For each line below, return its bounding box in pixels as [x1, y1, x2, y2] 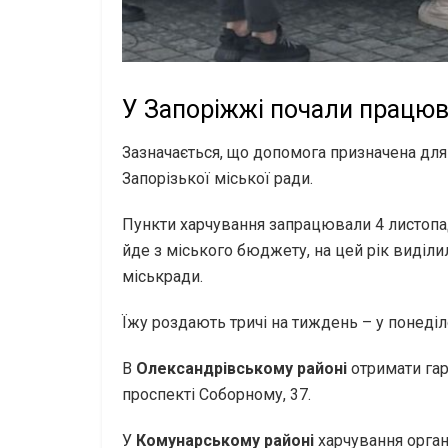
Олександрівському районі [136, 358, 351, 378]
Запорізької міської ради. [122, 168, 313, 188]
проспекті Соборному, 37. [122, 384, 311, 404]
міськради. [122, 266, 203, 286]
